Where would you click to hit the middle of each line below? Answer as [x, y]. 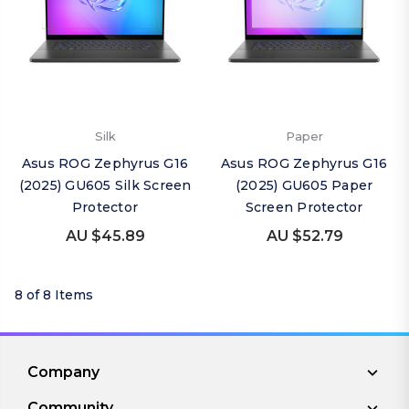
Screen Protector [304, 207]
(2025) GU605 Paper [304, 185]
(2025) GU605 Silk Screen [105, 185]
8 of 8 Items [54, 295]
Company [63, 372]
